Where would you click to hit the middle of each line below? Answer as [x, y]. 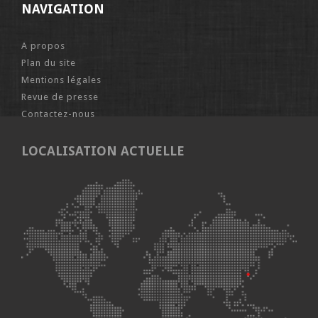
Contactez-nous [58, 114]
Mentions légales [61, 79]
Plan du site [49, 62]
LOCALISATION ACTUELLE [103, 150]
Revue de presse [60, 97]
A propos [43, 45]
